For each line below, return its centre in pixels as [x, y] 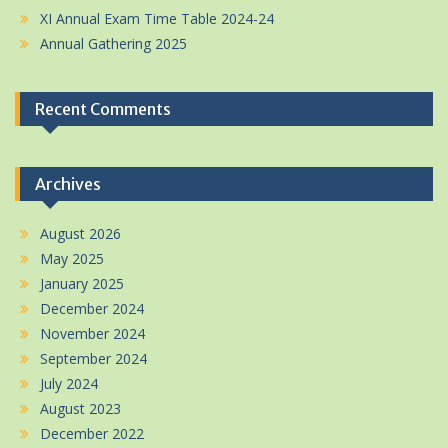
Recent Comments [103, 109]
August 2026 [80, 233]
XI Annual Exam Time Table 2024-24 [157, 18]
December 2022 [92, 433]
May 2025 [72, 258]
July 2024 [69, 383]
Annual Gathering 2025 [113, 43]
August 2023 [80, 408]
